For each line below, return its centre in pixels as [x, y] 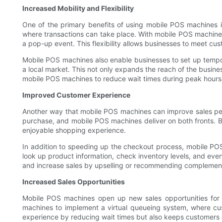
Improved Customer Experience [76, 95]
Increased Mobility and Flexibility [78, 8]
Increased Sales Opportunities [74, 182]
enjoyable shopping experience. [74, 130]
